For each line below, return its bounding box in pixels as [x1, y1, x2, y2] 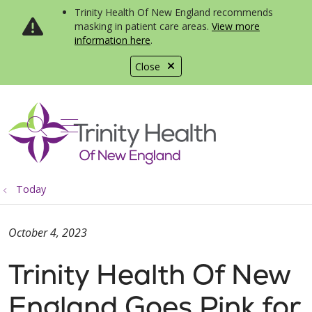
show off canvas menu [60, 110, 265, 137]
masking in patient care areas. [75, 19, 212, 33]
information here [75, 33, 150, 47]
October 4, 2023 [8, 225, 87, 240]
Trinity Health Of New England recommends [75, 6, 273, 19]
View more [212, 19, 260, 33]
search [36, 119, 97, 147]
